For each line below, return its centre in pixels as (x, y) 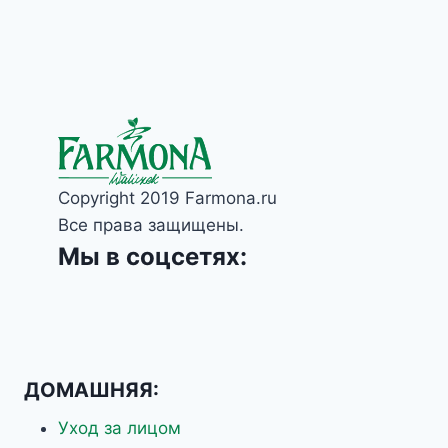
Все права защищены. (151, 225)
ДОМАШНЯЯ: (91, 389)
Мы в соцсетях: (152, 256)
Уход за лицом (119, 427)
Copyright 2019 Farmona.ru (167, 198)
